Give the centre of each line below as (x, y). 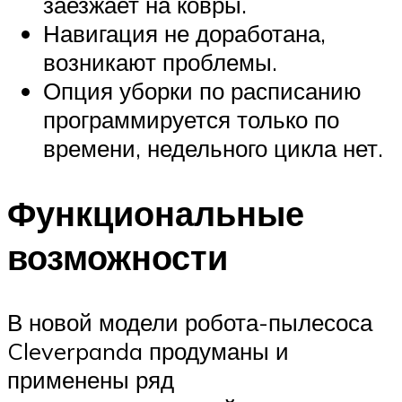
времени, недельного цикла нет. (213, 149)
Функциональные (156, 213)
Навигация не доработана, (184, 34)
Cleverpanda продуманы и (148, 350)
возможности (118, 257)
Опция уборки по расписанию (202, 91)
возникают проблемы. (160, 62)
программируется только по (191, 120)
